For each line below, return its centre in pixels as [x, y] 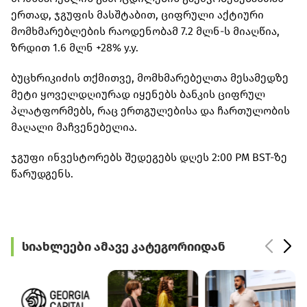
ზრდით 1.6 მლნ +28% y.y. [75, 48]
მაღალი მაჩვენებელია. [74, 127]
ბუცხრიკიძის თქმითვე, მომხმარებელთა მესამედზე [150, 78]
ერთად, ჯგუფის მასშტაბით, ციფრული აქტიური [137, 15]
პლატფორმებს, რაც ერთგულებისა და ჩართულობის [150, 111]
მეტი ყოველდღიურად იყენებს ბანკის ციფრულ [138, 95]
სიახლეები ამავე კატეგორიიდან [124, 247]
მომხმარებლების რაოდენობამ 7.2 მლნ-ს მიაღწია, [145, 32]
